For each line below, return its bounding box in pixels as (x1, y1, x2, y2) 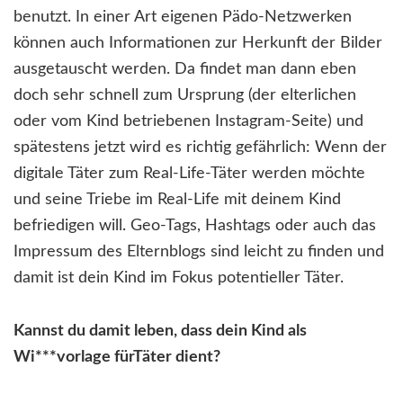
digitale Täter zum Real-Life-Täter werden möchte (13, 166, 365, 183)
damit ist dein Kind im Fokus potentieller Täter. (13, 270, 344, 287)
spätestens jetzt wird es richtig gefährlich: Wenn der (13, 139, 387, 157)
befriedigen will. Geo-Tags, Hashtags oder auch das (13, 218, 376, 235)
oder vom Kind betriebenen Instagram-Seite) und (13, 113, 363, 130)
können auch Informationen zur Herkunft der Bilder (13, 35, 382, 52)
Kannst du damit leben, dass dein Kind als (13, 323, 307, 340)
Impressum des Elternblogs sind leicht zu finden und (13, 244, 384, 261)
